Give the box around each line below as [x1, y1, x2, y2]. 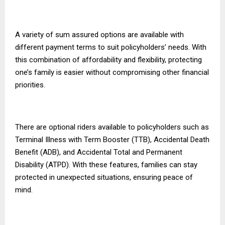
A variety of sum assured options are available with [15, 30, 184, 39]
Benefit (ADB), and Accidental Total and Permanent [15, 147, 182, 157]
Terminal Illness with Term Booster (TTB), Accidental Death [15, 135, 209, 144]
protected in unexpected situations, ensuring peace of [15, 172, 193, 182]
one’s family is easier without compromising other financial [15, 67, 209, 77]
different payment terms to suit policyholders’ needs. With [15, 42, 206, 52]
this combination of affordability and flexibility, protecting [15, 55, 202, 64]
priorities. [15, 80, 45, 89]
